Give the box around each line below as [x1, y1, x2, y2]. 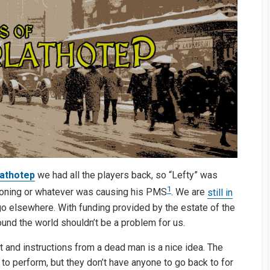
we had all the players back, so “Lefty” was [35, 169, 218, 181]
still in [207, 186, 233, 198]
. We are [171, 186, 207, 198]
